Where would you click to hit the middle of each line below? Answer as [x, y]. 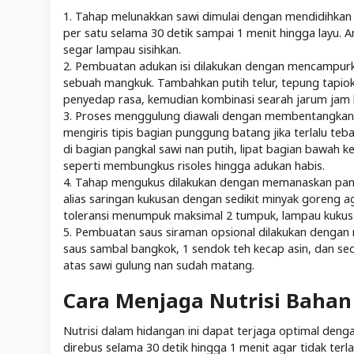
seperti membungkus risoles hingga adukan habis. [194, 165]
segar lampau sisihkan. [122, 49]
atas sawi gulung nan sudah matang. [159, 265]
